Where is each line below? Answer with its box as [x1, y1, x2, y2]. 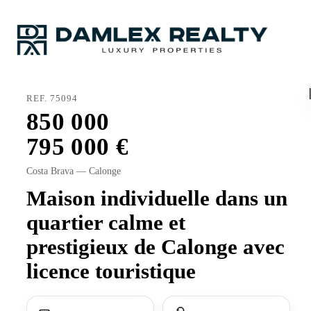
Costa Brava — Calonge [26, 166, 121, 177]
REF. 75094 [26, 93, 78, 104]
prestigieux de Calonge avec [26, 235, 285, 260]
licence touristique [26, 259, 196, 284]
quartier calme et [26, 210, 185, 235]
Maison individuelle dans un [26, 186, 287, 211]
